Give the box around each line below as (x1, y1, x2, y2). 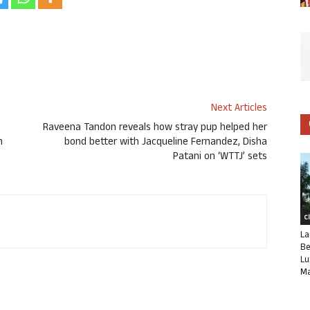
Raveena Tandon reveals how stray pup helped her (43, 120, 267, 138)
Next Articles (211, 100, 267, 118)
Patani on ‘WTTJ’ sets (173, 149, 267, 167)
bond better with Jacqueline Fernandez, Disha (64, 134, 267, 152)
